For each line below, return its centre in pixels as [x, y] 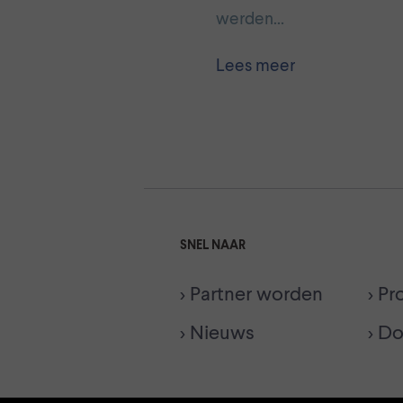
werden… [250, 19]
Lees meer [255, 66]
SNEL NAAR [213, 246]
